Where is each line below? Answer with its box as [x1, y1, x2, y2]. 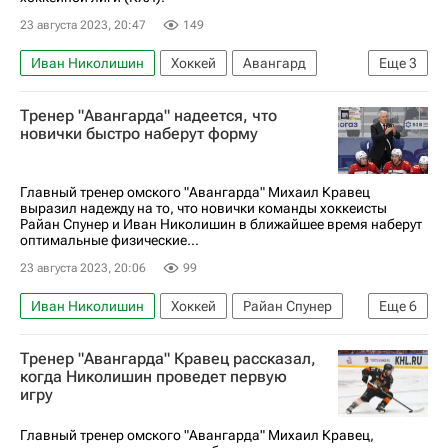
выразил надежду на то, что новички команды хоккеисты [20, 199, 387, 216]
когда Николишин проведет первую [20, 366, 287, 386]
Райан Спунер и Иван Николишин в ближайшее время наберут [20, 215, 422, 232]
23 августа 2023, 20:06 [20, 260, 146, 275]
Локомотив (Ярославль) [31, 359, 187, 376]
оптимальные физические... [20, 231, 199, 248]
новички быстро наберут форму [20, 123, 258, 143]
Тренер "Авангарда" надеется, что [20, 105, 277, 125]
